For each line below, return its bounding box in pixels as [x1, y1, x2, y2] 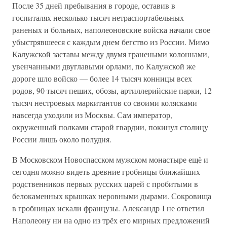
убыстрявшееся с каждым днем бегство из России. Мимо [12, 36, 209, 47]
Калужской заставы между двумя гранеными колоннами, [12, 49, 209, 59]
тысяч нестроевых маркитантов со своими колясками [12, 97, 197, 108]
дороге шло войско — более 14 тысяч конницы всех [12, 73, 192, 84]
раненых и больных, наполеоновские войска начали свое [12, 24, 210, 35]
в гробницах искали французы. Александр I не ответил [12, 203, 204, 213]
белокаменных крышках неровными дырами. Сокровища [12, 191, 211, 201]
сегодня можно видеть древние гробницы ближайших [12, 166, 200, 177]
